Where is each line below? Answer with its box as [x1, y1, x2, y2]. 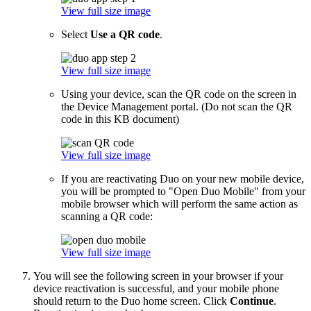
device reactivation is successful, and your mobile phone [33, 283, 279, 294]
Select [61, 28, 90, 40]
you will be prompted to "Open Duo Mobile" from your [61, 185, 305, 197]
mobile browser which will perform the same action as [61, 198, 298, 210]
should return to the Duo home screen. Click [33, 295, 230, 307]
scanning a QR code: [61, 210, 153, 222]
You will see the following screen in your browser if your [33, 270, 283, 282]
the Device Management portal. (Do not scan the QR [61, 101, 292, 112]
